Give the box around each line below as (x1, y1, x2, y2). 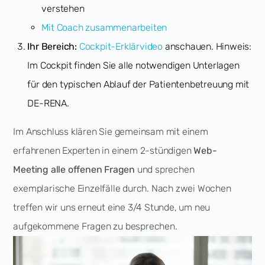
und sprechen (135, 163, 195, 175)
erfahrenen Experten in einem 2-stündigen (13, 144, 194, 156)
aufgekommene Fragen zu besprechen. (13, 220, 177, 232)
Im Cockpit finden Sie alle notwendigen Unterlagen (27, 59, 240, 71)
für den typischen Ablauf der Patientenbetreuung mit (27, 78, 250, 90)
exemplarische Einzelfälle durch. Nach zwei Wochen (13, 182, 231, 194)
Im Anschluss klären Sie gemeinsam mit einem (13, 125, 208, 137)
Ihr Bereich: (27, 40, 77, 52)
